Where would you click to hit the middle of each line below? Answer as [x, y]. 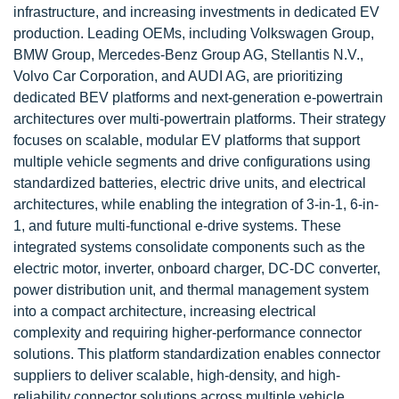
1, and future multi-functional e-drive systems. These [177, 226]
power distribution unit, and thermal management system [191, 290]
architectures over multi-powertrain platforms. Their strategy [199, 119]
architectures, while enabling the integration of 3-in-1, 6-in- [196, 204]
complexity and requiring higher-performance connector [187, 333]
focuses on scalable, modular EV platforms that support [187, 140]
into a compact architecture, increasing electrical [165, 311]
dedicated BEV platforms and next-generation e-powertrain [198, 98]
